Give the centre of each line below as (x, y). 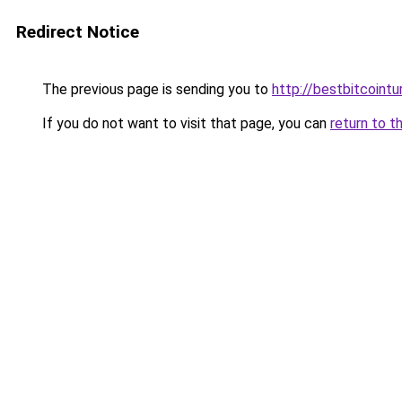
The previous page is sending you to (155, 89)
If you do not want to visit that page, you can (184, 123)
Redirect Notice (78, 32)
